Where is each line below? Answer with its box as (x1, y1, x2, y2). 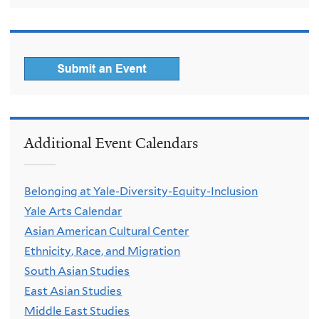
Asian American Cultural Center (24, 224, 189, 239)
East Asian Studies (24, 284, 122, 298)
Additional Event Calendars (24, 133, 199, 152)
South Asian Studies (24, 264, 130, 278)
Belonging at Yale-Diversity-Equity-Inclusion (24, 184, 258, 199)
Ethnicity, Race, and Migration (24, 244, 181, 258)
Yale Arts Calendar (24, 204, 122, 219)
